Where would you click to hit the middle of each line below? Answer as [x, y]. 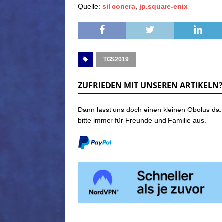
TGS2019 [116, 60]
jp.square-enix [164, 7]
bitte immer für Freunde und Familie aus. [142, 121]
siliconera [119, 7]
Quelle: [90, 7]
